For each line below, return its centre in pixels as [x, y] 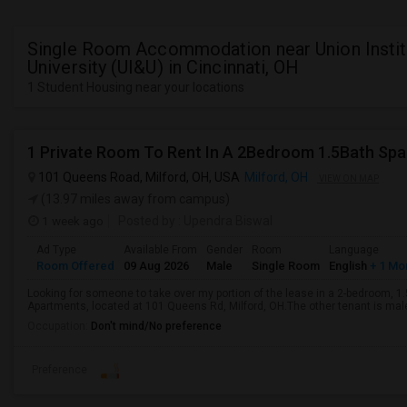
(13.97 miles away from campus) [134, 199]
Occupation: [59, 326]
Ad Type [56, 250]
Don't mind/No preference [156, 326]
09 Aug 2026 [156, 266]
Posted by [147, 221]
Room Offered [75, 266]
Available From [160, 250]
